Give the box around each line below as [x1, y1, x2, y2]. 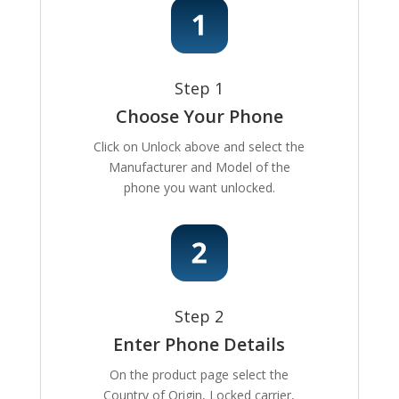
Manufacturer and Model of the [108, 159, 290, 176]
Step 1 [175, 77, 224, 100]
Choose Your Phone [115, 104, 283, 129]
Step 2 [175, 305, 224, 328]
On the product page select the [110, 366, 289, 384]
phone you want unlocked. [123, 179, 275, 197]
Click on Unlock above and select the [94, 138, 305, 156]
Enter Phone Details [113, 332, 286, 357]
